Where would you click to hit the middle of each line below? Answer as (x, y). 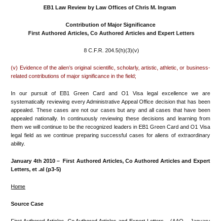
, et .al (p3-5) (45, 169)
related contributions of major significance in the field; (74, 76)
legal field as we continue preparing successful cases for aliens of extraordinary (110, 135)
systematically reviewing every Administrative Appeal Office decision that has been (110, 102)
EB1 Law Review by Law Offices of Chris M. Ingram (110, 8)
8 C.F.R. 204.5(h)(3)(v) (110, 51)
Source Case (27, 204)
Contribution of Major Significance (110, 25)
